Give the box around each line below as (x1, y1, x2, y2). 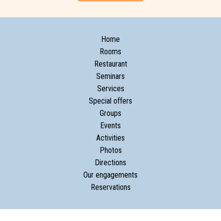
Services (97, 84, 124, 94)
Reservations (90, 183, 131, 192)
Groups (100, 109, 121, 118)
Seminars (96, 72, 125, 81)
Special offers (89, 96, 132, 106)
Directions (95, 158, 126, 168)
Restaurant (94, 59, 127, 69)
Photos (99, 146, 122, 155)
